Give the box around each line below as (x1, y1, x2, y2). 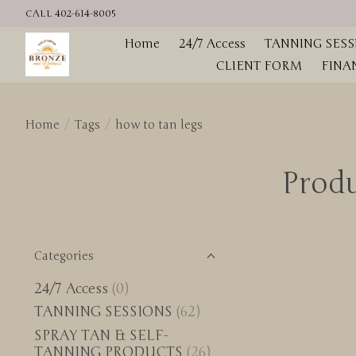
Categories (34, 249, 94, 263)
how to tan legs (114, 117, 203, 132)
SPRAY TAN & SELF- (34, 327, 168, 344)
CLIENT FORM (215, 58, 302, 73)
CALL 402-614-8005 (25, 7, 115, 20)
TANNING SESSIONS (34, 304, 172, 321)
